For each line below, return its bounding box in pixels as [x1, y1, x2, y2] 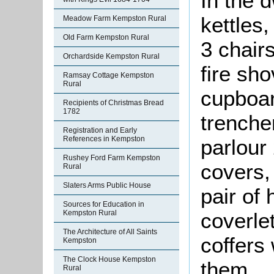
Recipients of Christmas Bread [63, 98, 164, 107]
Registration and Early [63, 126, 137, 135]
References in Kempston [63, 135, 145, 143]
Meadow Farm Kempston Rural [63, 14, 166, 23]
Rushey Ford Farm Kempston [63, 154, 160, 162]
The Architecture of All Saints [63, 228, 157, 236]
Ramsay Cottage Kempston [63, 71, 154, 80]
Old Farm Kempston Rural [63, 33, 149, 42]
